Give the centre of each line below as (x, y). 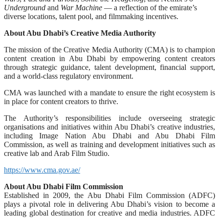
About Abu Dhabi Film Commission (64, 186)
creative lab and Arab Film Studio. (57, 153)
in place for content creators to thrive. (61, 101)
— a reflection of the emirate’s (150, 7)
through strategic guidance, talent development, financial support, (109, 67)
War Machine (81, 7)
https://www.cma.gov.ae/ (42, 170)
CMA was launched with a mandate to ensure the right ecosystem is (109, 92)
